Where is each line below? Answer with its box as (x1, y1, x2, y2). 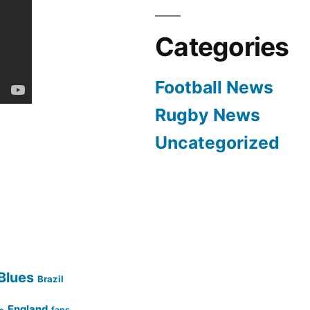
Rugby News (155, 104, 260, 125)
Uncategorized (155, 132, 280, 153)
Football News (155, 77, 273, 98)
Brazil (37, 273, 64, 284)
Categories (155, 31, 289, 62)
